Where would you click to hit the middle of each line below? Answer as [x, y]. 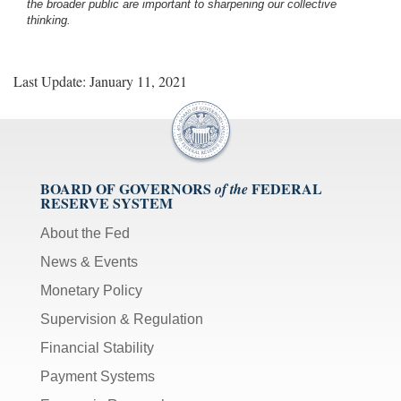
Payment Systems [98, 376]
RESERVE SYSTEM [107, 202]
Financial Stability [97, 347]
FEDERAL [287, 188]
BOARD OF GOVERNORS [126, 188]
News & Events [89, 261]
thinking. [49, 20]
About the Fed [85, 233]
